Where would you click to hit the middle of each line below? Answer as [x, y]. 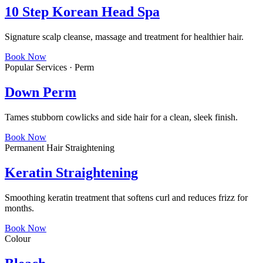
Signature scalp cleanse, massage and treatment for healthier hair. [124, 37]
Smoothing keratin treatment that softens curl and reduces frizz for [126, 198]
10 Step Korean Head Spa [82, 12]
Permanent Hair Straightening [60, 148]
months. [19, 208]
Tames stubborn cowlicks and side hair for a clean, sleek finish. [121, 117]
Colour [18, 239]
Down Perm [41, 92]
